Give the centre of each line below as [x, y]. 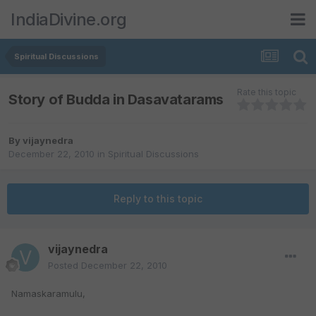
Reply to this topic [158, 199]
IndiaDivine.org [69, 19]
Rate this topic [267, 92]
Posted [65, 266]
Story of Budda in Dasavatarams [116, 99]
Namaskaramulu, [48, 294]
